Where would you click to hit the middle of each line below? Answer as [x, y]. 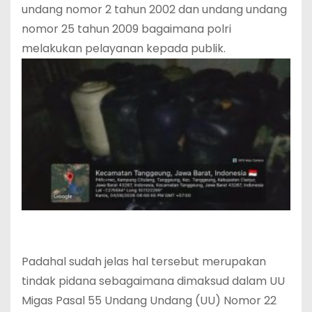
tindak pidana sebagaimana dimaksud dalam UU [153, 281]
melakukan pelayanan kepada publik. [124, 49]
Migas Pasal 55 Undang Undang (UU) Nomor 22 [149, 300]
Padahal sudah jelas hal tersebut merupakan [144, 261]
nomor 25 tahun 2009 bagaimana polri [126, 29]
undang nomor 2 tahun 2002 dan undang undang [154, 10]
